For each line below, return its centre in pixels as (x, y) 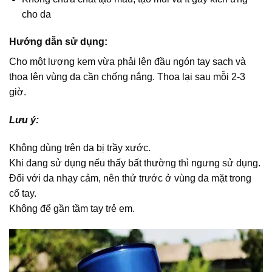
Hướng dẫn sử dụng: (58, 42)
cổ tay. (23, 194)
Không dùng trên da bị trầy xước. (80, 148)
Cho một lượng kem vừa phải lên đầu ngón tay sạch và (127, 62)
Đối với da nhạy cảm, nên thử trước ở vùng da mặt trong (130, 178)
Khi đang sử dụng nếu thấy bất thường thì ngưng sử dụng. (135, 163)
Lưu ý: (24, 120)
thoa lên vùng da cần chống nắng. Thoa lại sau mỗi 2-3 (127, 77)
